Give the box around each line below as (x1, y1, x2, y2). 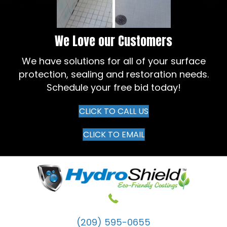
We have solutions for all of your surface (21, 55, 206, 68)
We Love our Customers (55, 32, 172, 51)
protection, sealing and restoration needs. (18, 68, 209, 81)
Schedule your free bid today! (46, 81, 181, 94)
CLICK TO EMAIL (83, 129, 144, 141)
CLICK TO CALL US (79, 105, 148, 118)
